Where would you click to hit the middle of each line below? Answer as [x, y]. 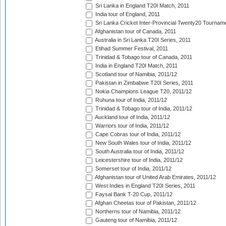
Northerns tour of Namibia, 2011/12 [137, 212]
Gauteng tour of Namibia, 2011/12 [135, 220]
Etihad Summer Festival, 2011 [131, 49]
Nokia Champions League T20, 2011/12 [143, 92]
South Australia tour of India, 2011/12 [139, 152]
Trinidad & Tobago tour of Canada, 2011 [143, 57]
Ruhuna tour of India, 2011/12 [130, 100]
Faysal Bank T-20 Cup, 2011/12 [133, 194]
